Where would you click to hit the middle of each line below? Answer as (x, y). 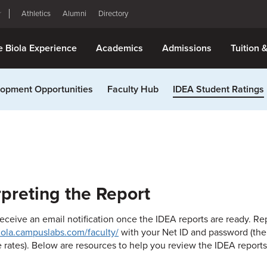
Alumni (74, 14)
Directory (113, 14)
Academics (119, 48)
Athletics (36, 14)
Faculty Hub (133, 89)
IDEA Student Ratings (218, 89)
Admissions (187, 48)
